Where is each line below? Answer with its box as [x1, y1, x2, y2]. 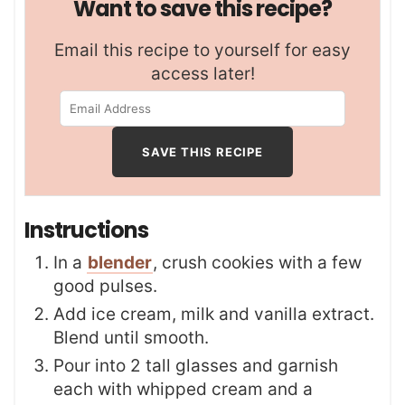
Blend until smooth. [53, 327, 209, 349]
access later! [150, 63, 255, 85]
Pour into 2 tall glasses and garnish [53, 355, 338, 377]
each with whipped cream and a [53, 379, 313, 400]
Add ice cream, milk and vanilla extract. [53, 304, 374, 325]
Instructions [24, 215, 152, 246]
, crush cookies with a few [153, 252, 362, 274]
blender [88, 252, 152, 274]
